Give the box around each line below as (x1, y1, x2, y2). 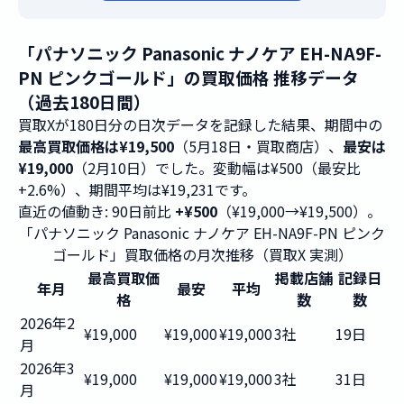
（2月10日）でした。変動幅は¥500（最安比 (73, 157, 361, 179)
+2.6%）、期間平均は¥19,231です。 (18, 179, 256, 200)
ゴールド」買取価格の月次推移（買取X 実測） (51, 243, 353, 265)
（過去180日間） (18, 89, 151, 114)
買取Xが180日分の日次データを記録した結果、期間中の (18, 114, 382, 135)
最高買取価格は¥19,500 (18, 135, 174, 157)
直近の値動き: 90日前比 (18, 200, 175, 222)
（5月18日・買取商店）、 (174, 135, 343, 157)
